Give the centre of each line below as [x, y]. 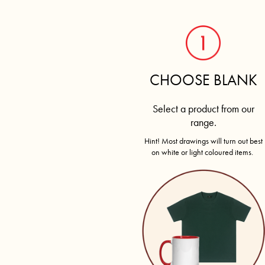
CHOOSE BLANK [203, 80]
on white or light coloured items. [203, 152]
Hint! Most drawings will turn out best [203, 140]
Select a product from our [203, 108]
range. [203, 122]
